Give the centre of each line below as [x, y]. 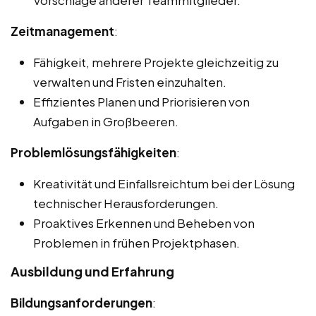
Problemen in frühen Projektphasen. [136, 243]
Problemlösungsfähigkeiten [93, 153]
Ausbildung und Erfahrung [92, 272]
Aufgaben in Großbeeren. [106, 122]
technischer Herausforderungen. [126, 203]
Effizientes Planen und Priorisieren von [141, 102]
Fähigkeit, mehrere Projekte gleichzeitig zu [156, 62]
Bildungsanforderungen [81, 303]
